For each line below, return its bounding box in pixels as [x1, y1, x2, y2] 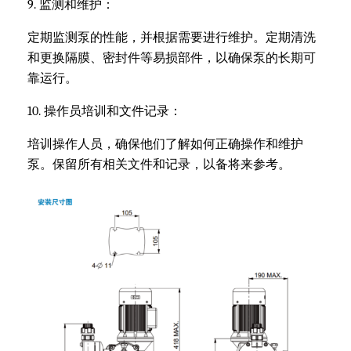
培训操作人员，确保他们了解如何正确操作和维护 [27, 137, 303, 152]
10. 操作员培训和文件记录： [27, 104, 182, 119]
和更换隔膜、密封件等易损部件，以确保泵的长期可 [27, 51, 316, 66]
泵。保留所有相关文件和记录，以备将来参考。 [27, 157, 291, 172]
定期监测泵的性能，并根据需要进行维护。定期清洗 [27, 31, 316, 45]
